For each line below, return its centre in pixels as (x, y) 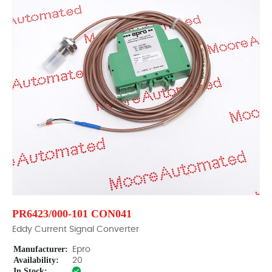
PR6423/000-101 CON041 (72, 214)
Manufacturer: (41, 249)
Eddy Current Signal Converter (76, 229)
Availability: (36, 260)
